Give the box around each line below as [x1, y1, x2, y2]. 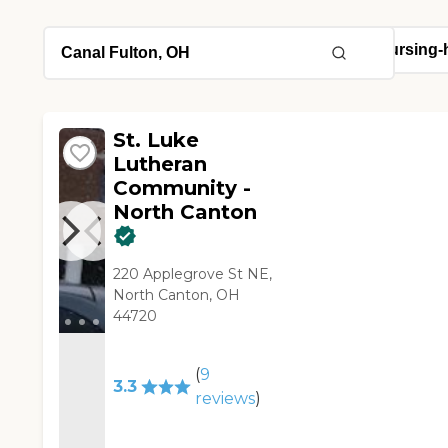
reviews [194, 389, 255, 409]
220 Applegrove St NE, [112, 265, 272, 284]
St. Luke [112, 128, 199, 153]
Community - [112, 176, 251, 201]
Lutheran [112, 152, 207, 177]
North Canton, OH [112, 286, 240, 305]
